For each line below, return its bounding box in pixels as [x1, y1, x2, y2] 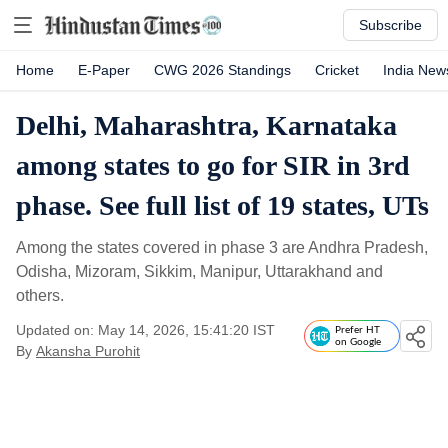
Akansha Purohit [36, 343, 140, 359]
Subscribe [359, 17, 422, 33]
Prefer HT [335, 325, 380, 335]
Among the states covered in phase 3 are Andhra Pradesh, [16, 239, 428, 256]
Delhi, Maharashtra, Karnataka [16, 110, 397, 141]
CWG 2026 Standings [154, 62, 291, 78]
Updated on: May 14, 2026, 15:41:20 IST [16, 322, 275, 338]
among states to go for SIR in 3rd [16, 150, 410, 181]
